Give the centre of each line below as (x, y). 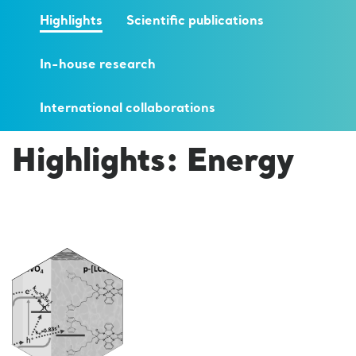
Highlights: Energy (153, 163)
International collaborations (128, 109)
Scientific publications (195, 21)
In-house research (98, 65)
